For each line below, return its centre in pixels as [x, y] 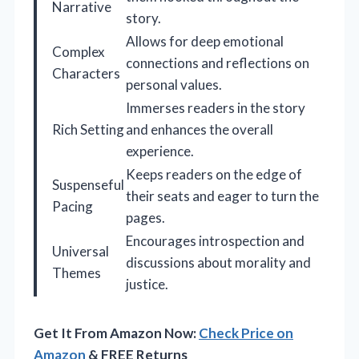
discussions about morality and [218, 263]
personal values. [174, 85]
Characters [86, 74]
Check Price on [246, 333]
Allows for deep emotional [205, 42]
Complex [79, 52]
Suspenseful [88, 185]
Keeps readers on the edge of [214, 175]
